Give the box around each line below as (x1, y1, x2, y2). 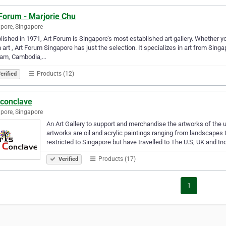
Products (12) (35, 70, 74, 77)
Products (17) (97, 155, 136, 162)
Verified (57, 155, 78, 162)
